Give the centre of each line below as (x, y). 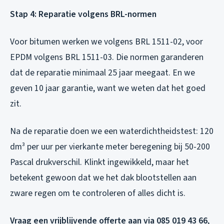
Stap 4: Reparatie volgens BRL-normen (83, 14)
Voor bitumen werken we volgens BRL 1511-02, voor (106, 41)
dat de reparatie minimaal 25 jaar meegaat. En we (102, 72)
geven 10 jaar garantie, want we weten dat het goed (108, 88)
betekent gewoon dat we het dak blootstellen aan (103, 177)
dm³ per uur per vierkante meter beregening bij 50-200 (110, 146)
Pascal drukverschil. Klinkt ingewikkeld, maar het (99, 162)
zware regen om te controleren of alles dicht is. (98, 193)
